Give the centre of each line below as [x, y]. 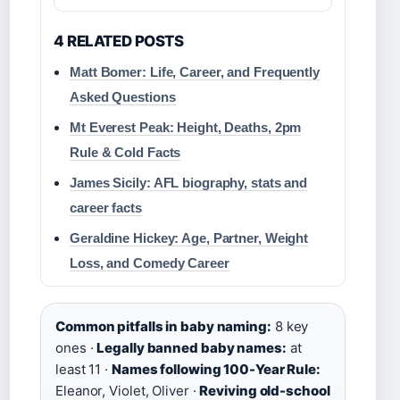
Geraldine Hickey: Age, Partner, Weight [189, 238]
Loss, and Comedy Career [150, 263]
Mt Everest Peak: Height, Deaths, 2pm [186, 128]
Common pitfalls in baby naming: [163, 327]
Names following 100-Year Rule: [216, 370]
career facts [106, 208]
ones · [76, 348]
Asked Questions [123, 97]
